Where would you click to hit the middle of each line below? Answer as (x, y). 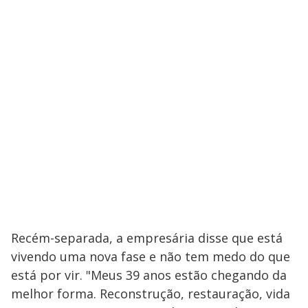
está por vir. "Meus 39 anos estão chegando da (149, 275)
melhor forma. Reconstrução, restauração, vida (151, 294)
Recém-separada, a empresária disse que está (147, 238)
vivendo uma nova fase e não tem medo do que (151, 257)
